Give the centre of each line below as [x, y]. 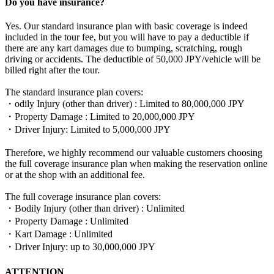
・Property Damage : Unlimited [67, 221]
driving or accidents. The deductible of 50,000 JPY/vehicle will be [133, 59]
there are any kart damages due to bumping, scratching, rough [124, 48]
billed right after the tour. [52, 70]
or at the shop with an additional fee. [75, 174]
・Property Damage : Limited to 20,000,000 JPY [100, 116]
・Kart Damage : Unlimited [59, 234]
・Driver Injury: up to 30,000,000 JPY [80, 246]
